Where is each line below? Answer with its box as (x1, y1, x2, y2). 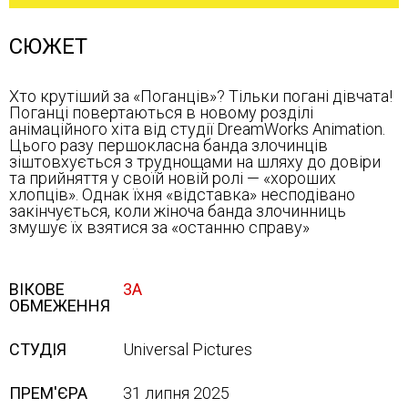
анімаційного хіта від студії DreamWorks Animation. (9, 119, 385, 138)
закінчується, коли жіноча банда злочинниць (9, 201, 346, 220)
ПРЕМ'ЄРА (9, 383, 87, 403)
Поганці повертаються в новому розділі (9, 103, 313, 122)
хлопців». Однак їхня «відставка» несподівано (9, 185, 355, 204)
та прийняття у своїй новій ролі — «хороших (9, 168, 336, 188)
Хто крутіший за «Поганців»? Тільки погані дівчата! (9, 87, 393, 106)
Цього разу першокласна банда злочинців (9, 136, 328, 155)
